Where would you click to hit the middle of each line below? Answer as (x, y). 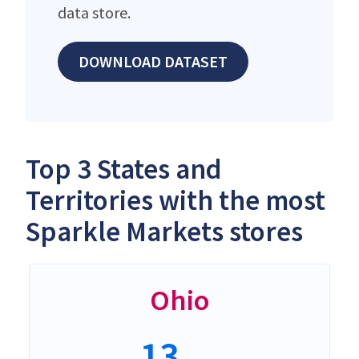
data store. (94, 12)
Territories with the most (175, 200)
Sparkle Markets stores (164, 231)
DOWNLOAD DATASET (153, 61)
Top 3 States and (124, 169)
